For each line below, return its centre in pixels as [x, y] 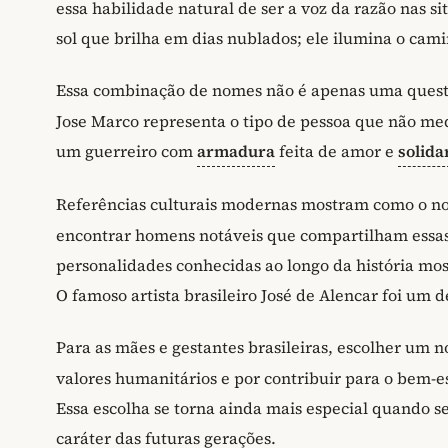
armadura [236, 150]
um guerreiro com [126, 150]
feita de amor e [336, 150]
